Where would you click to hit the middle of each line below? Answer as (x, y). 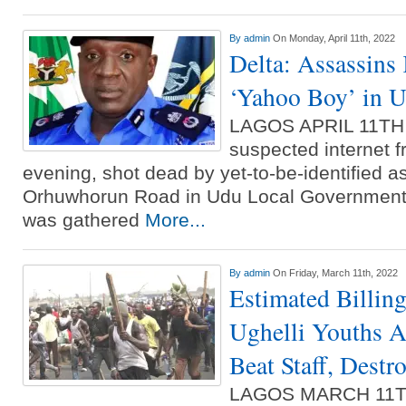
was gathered (84, 220)
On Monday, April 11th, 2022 (334, 38)
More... (175, 220)
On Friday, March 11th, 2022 (335, 273)
